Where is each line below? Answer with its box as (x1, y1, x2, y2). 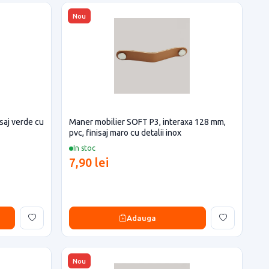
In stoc (73, 144, 95, 152)
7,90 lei (69, 156, 109, 169)
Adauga (127, 213, 156, 222)
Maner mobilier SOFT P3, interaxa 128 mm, (69, 117, 226, 127)
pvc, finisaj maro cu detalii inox (69, 128, 181, 138)
